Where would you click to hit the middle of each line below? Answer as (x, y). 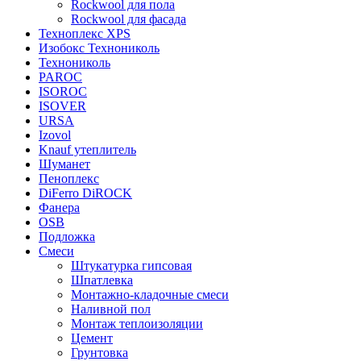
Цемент (92, 338)
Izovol (55, 135)
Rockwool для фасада (129, 19)
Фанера (59, 207)
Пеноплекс (69, 178)
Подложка (67, 236)
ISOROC (63, 91)
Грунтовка (100, 352)
